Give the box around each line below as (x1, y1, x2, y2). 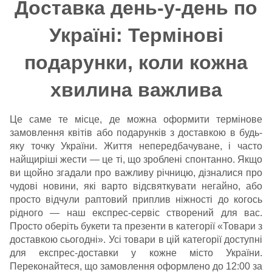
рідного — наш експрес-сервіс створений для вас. (10, 208, 262, 218)
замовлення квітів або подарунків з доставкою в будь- (10, 127, 262, 138)
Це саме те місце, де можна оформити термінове (10, 114, 262, 124)
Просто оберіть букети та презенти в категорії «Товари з (10, 221, 262, 231)
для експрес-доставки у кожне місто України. (10, 248, 262, 258)
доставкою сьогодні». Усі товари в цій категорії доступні (10, 234, 262, 245)
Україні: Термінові (49, 24, 223, 46)
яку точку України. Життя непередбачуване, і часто (10, 141, 262, 151)
